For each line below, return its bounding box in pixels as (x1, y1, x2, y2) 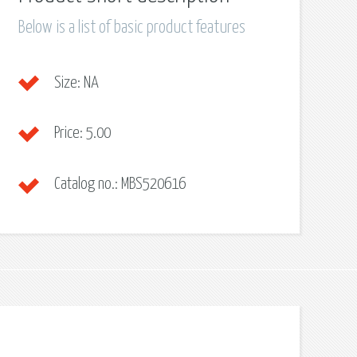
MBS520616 (117, 175, 186, 192)
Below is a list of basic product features (18, 19, 245, 37)
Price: (53, 125, 83, 142)
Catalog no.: (53, 175, 118, 192)
